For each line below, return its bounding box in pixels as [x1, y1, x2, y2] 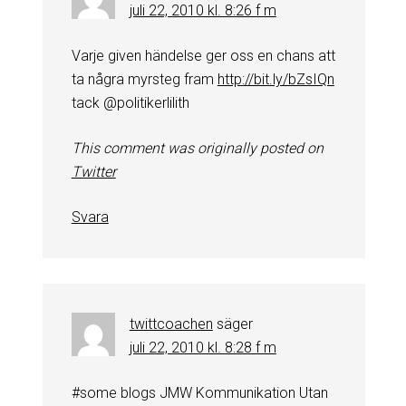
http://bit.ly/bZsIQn [217, 70, 334, 88]
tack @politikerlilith [71, 93, 189, 111]
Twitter [71, 162, 116, 180]
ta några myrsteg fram [71, 70, 217, 88]
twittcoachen [129, 314, 213, 333]
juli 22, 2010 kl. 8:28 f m [129, 338, 276, 356]
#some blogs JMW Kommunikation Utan [71, 383, 328, 401]
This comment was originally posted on [71, 139, 324, 157]
